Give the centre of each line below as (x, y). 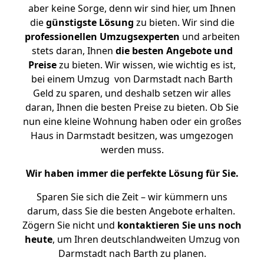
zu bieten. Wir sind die (184, 22)
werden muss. (132, 150)
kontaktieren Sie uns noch (179, 225)
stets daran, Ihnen (73, 51)
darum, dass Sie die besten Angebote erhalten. (132, 211)
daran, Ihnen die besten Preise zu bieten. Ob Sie (132, 107)
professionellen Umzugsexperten (102, 37)
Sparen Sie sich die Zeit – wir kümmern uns (132, 197)
